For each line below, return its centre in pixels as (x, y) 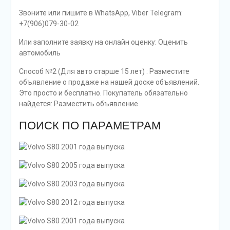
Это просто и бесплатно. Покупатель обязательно (103, 93)
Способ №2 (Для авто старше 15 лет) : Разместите (104, 72)
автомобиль (40, 53)
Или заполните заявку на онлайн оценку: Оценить (103, 42)
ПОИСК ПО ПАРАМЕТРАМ (90, 126)
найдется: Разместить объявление (78, 104)
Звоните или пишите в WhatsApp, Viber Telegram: (101, 13)
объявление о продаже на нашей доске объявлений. (109, 82)
